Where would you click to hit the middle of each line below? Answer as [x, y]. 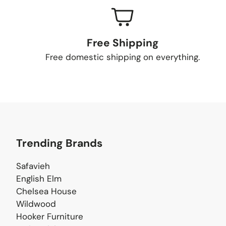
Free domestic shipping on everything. [122, 57]
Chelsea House [46, 191]
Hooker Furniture [50, 216]
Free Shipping [122, 43]
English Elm [39, 179]
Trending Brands [59, 143]
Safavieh [33, 166]
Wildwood [36, 204]
